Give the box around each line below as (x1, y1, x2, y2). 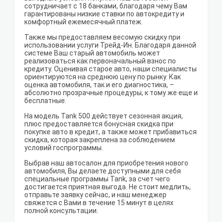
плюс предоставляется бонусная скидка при (24, 120, 173, 128)
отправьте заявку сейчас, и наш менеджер (24, 191, 166, 199)
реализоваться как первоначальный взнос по (24, 57, 176, 65)
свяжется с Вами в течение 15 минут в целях (24, 199, 173, 207)
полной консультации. (24, 207, 98, 215)
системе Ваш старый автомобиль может (24, 49, 160, 57)
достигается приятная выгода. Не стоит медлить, (24, 183, 191, 191)
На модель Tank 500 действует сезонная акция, (24, 112, 183, 120)
